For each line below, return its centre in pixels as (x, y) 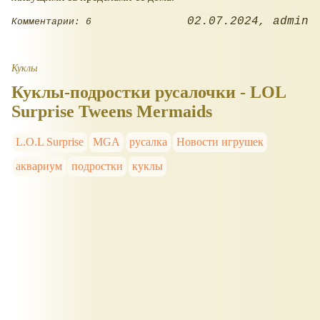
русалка (148, 142)
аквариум (39, 166)
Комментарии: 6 (51, 21)
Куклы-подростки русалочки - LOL (149, 92)
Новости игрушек (220, 142)
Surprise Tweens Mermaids (112, 112)
